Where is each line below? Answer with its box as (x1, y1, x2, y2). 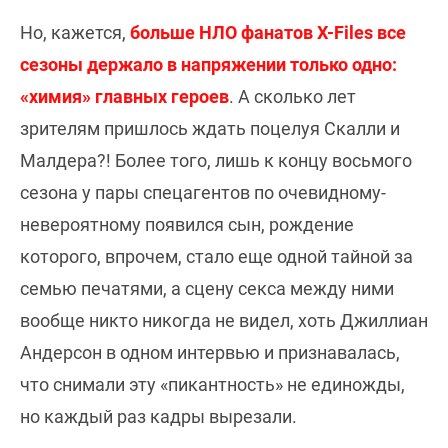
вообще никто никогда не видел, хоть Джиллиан (20, 310, 428, 332)
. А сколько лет (229, 86, 356, 108)
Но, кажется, (20, 22, 130, 44)
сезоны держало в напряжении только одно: (20, 54, 397, 76)
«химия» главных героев (20, 86, 229, 108)
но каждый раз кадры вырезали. (20, 406, 297, 428)
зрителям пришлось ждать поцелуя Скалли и (20, 118, 400, 140)
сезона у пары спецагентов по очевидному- (20, 182, 386, 204)
